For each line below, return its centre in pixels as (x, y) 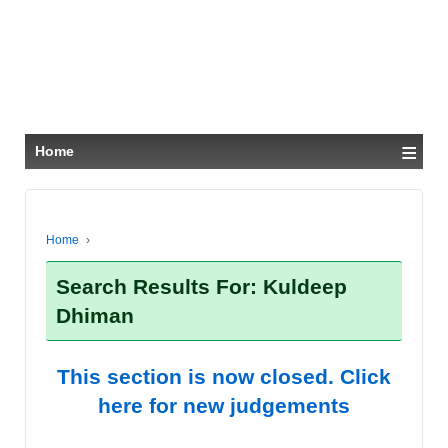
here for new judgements (224, 405)
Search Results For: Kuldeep (201, 286)
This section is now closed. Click (224, 376)
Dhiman (95, 315)
